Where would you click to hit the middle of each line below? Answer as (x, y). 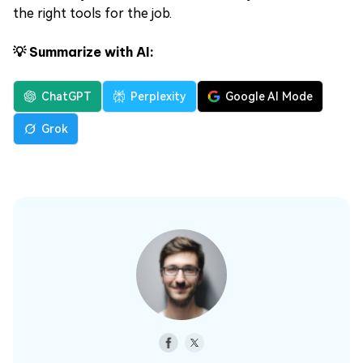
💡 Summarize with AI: (83, 52)
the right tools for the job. (92, 14)
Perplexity (158, 97)
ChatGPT (66, 97)
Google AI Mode (269, 97)
